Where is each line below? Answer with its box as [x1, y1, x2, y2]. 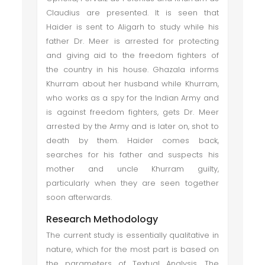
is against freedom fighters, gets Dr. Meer [46, 106, 219, 118]
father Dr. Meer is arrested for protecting [46, 35, 219, 47]
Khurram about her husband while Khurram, [46, 78, 219, 89]
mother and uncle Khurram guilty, [46, 163, 219, 174]
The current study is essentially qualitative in [46, 230, 219, 241]
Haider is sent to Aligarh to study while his [46, 21, 219, 33]
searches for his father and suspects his [46, 149, 219, 160]
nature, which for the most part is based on [46, 244, 219, 255]
